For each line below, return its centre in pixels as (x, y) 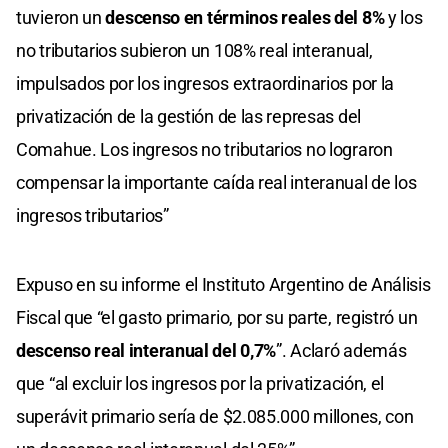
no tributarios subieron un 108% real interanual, (194, 50)
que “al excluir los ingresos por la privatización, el (200, 383)
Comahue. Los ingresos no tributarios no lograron (204, 149)
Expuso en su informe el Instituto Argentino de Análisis (223, 284)
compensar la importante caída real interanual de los (216, 182)
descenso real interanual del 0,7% (146, 350)
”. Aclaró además (341, 350)
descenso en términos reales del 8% (245, 17)
